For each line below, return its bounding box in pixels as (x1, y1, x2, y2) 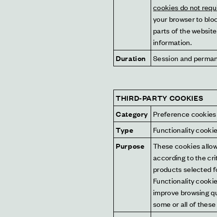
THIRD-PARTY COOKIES (116, 93, 203, 103)
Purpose (116, 140, 145, 151)
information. (153, 37, 192, 47)
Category (116, 108, 149, 119)
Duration (116, 53, 146, 63)
